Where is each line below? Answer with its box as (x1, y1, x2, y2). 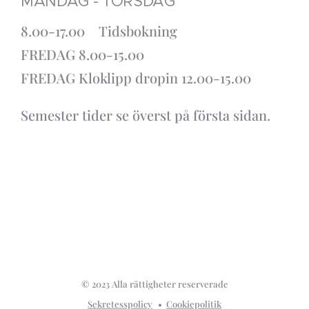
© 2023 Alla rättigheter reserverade (81, 278, 228, 290)
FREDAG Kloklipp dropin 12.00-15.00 (21, 68, 255, 87)
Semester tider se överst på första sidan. (21, 106, 270, 124)
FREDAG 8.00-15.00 (21, 45, 144, 63)
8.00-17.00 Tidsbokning (21, 21, 181, 40)
